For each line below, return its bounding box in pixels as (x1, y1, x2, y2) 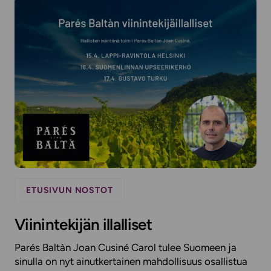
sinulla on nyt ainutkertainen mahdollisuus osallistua (15, 255, 247, 268)
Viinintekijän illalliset (15, 215, 152, 235)
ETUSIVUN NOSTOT (26, 185, 113, 196)
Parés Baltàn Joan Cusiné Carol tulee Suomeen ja (15, 241, 237, 254)
